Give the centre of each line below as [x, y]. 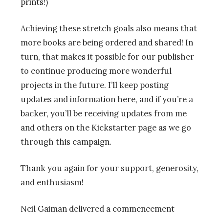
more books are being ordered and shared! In [107, 43]
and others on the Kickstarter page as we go [106, 128]
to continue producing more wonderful [96, 71]
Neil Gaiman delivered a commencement [98, 208]
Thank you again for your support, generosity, [109, 168]
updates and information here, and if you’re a [107, 99]
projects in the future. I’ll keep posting [95, 85]
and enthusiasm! [52, 183]
